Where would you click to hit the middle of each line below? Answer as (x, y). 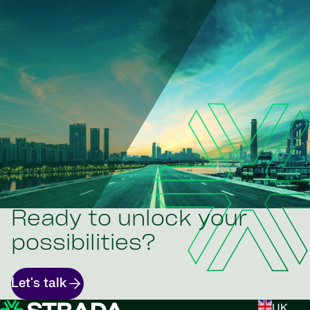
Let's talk (39, 284)
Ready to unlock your (129, 220)
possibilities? (83, 244)
